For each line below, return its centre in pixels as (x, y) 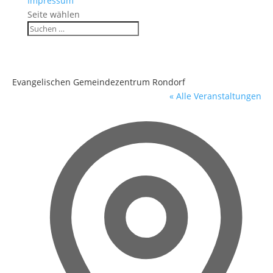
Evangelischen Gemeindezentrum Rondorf (98, 82)
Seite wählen (53, 14)
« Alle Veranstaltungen (215, 96)
